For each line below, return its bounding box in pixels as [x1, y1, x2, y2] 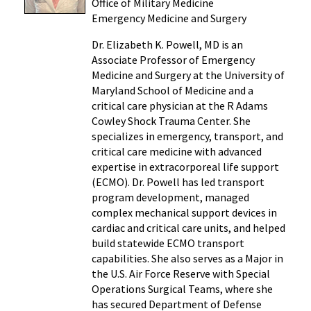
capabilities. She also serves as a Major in [91, 251, 283, 265]
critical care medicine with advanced [91, 144, 262, 158]
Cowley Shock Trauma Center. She [91, 113, 251, 128]
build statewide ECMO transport [91, 235, 244, 250]
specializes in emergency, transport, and [91, 128, 283, 143]
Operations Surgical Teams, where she [91, 281, 273, 296]
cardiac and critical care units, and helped [91, 220, 285, 235]
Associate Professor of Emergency [91, 52, 255, 67]
